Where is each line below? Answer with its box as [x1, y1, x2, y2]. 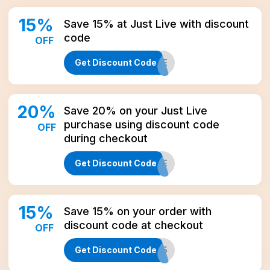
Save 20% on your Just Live [64, 104, 207, 117]
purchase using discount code [64, 118, 219, 131]
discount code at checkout [64, 219, 203, 231]
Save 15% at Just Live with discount [64, 17, 249, 30]
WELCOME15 [113, 245, 168, 255]
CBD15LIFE [122, 57, 168, 67]
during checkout [64, 132, 148, 145]
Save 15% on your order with [64, 205, 212, 218]
